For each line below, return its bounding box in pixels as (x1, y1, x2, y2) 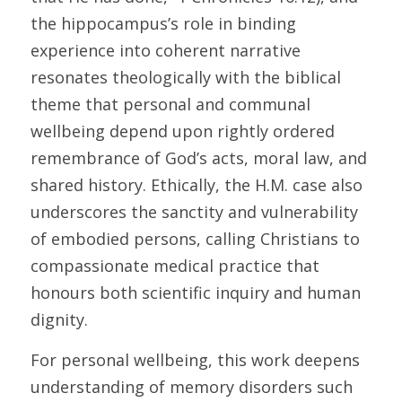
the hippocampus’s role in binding (31, 13, 296, 34)
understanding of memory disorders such (31, 376, 353, 398)
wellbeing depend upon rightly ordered (31, 120, 335, 142)
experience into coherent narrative (31, 39, 301, 61)
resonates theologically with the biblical (31, 66, 341, 88)
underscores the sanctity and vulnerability (31, 201, 358, 223)
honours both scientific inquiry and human (31, 282, 361, 303)
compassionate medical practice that (31, 255, 319, 276)
